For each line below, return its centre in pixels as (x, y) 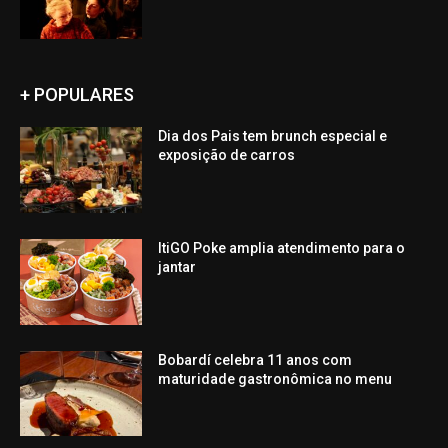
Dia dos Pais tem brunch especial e (273, 136)
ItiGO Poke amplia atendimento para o (282, 248)
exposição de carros (227, 155)
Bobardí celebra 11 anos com (255, 359)
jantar (177, 267)
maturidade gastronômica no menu (275, 378)
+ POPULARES (77, 95)
